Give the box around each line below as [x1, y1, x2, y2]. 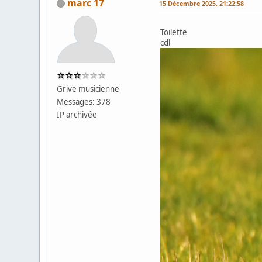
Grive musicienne [57, 83, 120, 94]
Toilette [160, 26, 188, 37]
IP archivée [57, 109, 98, 120]
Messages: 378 [57, 96, 111, 107]
